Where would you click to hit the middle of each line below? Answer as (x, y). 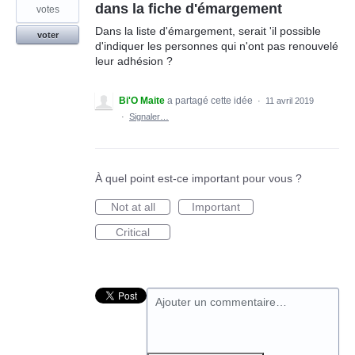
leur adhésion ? (134, 61)
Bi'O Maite (142, 101)
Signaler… (149, 116)
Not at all (133, 207)
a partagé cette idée (211, 101)
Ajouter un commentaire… (221, 302)
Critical (133, 232)
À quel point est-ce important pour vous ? (198, 178)
